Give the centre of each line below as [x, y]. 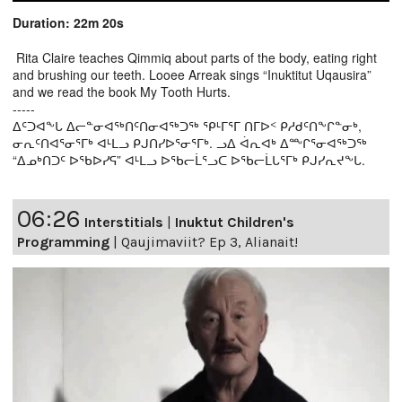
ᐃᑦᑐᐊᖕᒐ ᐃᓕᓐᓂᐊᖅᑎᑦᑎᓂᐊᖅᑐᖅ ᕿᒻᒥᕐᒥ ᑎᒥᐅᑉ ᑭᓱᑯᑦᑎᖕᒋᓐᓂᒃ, [187, 125]
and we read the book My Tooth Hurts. [122, 91]
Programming [63, 241]
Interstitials [124, 222]
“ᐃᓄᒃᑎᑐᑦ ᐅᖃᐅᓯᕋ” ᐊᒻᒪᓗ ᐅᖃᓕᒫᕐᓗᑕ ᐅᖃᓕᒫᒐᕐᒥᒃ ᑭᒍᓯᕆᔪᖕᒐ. [189, 159]
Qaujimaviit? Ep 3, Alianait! [210, 241]
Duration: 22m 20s [68, 22]
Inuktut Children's [235, 222]
